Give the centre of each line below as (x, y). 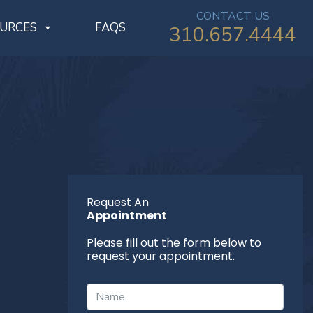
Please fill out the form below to (174, 243)
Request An (117, 202)
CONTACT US (233, 16)
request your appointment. (160, 256)
